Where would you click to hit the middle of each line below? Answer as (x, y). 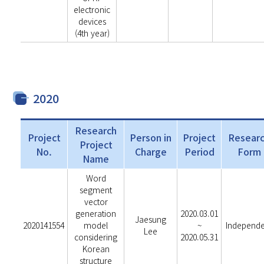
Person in (151, 137)
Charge (151, 151)
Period (199, 151)
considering (96, 237)
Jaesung (151, 219)
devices (92, 21)
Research (96, 130)
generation (96, 213)
